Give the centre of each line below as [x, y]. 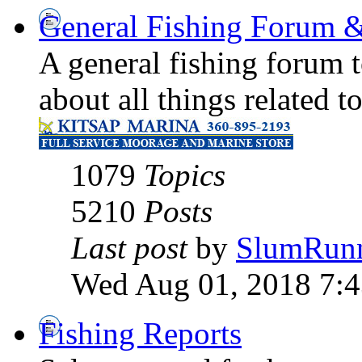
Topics [185, 175]
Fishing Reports [140, 334]
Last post [129, 248]
